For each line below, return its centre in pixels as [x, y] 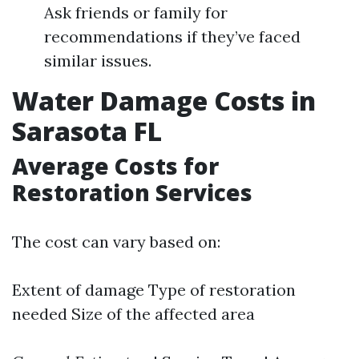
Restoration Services [132, 192]
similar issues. [98, 61]
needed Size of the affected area [133, 314]
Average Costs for [115, 166]
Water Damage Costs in [164, 101]
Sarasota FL [87, 131]
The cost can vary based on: [116, 242]
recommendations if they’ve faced [172, 36]
